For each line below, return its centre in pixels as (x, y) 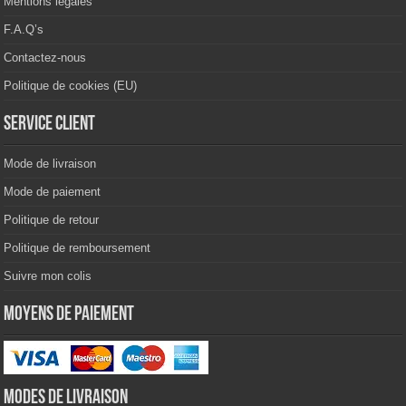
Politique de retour (52, 219)
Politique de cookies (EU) (71, 85)
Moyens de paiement (69, 314)
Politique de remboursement (77, 247)
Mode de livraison (50, 163)
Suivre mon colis (48, 275)
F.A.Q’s (24, 29)
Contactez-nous (45, 57)
